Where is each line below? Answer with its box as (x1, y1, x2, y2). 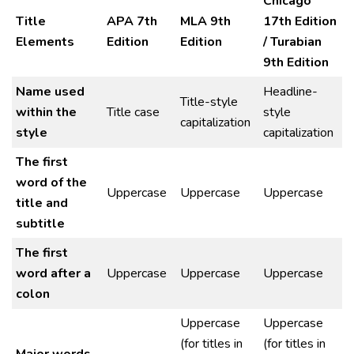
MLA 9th (180, 13, 231, 30)
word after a (16, 265, 91, 282)
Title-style (180, 93, 238, 111)
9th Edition (263, 54, 329, 71)
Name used (16, 83, 85, 100)
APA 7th (107, 13, 157, 30)
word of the (16, 174, 87, 191)
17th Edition (263, 13, 337, 30)
